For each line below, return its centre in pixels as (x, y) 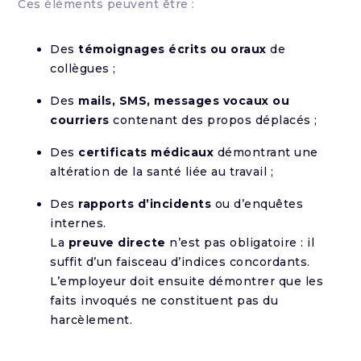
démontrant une (266, 152)
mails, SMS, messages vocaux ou (184, 101)
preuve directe (117, 243)
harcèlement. (91, 320)
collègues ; (83, 68)
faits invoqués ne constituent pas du (164, 301)
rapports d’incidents (145, 204)
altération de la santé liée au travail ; (162, 172)
